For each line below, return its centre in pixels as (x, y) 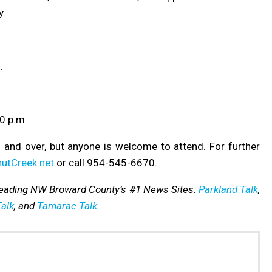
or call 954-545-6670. (106, 162)
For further (235, 146)
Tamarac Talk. (68, 206)
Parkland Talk (228, 189)
